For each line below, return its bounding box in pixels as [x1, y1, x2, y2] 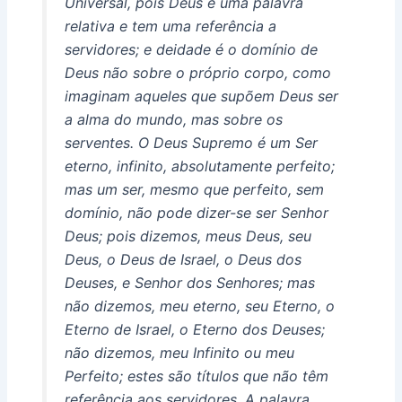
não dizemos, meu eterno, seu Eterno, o [64, 296, 335, 315]
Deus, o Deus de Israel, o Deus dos [64, 249, 301, 268]
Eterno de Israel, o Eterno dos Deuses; [64, 319, 325, 338]
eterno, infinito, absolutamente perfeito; [64, 156, 335, 175]
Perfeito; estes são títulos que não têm [64, 366, 328, 385]
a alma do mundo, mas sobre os [64, 109, 283, 128]
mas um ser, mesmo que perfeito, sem [64, 179, 324, 198]
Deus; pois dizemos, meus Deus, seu [64, 226, 311, 245]
